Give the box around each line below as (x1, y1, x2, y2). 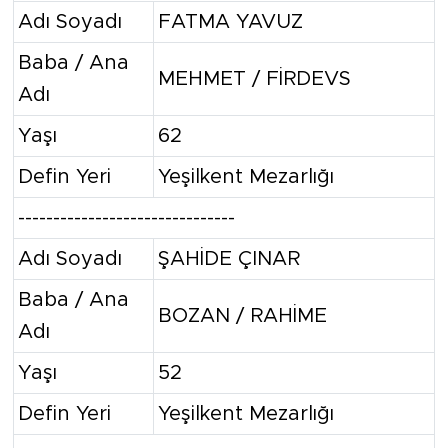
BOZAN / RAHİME (158, 305, 327, 326)
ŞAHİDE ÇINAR (158, 248, 300, 269)
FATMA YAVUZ (158, 11, 303, 32)
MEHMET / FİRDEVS (158, 68, 351, 89)
